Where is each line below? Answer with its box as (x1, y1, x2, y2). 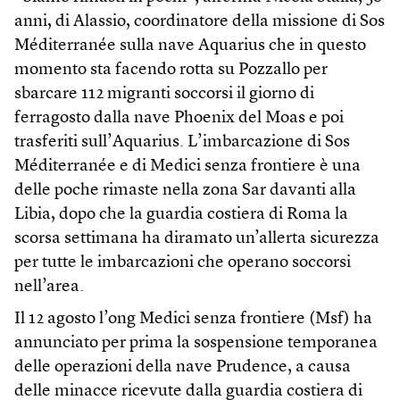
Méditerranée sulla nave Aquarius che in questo (14, 37, 366, 55)
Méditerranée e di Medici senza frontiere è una (14, 158, 361, 176)
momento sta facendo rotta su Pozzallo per (14, 62, 328, 79)
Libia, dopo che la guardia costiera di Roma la (14, 206, 348, 224)
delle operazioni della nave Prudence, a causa (14, 359, 351, 377)
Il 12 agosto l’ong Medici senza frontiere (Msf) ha (14, 311, 372, 329)
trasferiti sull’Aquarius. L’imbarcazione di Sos (14, 134, 350, 152)
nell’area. (14, 279, 84, 296)
